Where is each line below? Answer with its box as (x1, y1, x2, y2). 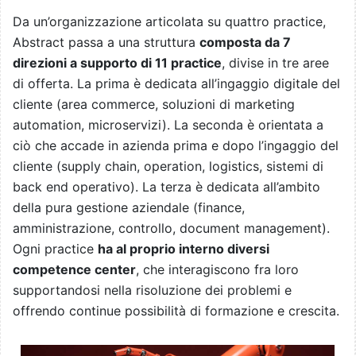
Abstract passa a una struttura (13, 34, 199, 51)
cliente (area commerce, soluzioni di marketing (13, 96, 295, 113)
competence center (13, 261, 136, 278)
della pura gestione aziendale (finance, (13, 199, 245, 216)
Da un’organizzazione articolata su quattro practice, (13, 14, 326, 30)
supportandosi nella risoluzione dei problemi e (13, 282, 292, 299)
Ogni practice (13, 241, 98, 257)
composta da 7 (199, 34, 291, 51)
